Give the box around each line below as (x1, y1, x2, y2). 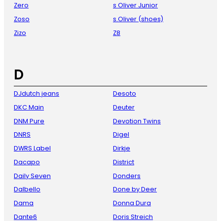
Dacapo (14, 157, 40, 166)
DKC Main (14, 103, 44, 112)
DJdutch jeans (14, 89, 59, 98)
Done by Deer (113, 185, 157, 194)
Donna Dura (113, 198, 151, 207)
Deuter (113, 103, 135, 112)
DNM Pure (14, 116, 44, 125)
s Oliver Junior (113, 1, 158, 10)
